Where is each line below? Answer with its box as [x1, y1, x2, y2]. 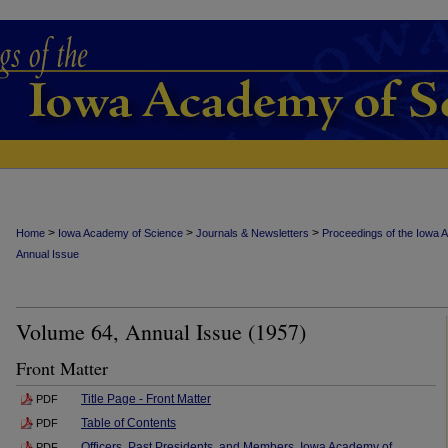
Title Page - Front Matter [81, 392, 211, 406]
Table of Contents [81, 416, 176, 430]
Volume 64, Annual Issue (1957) [16, 317, 306, 346]
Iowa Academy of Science [58, 227, 183, 239]
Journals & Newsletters [196, 227, 309, 239]
